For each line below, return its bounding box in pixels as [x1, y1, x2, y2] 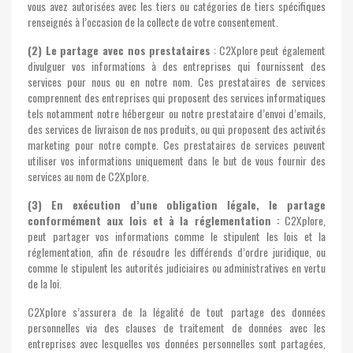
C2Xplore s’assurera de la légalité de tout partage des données [28, 303, 325, 320]
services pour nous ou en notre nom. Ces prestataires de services [28, 73, 325, 90]
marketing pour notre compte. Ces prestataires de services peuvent [28, 136, 325, 153]
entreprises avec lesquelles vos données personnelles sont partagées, [28, 335, 325, 351]
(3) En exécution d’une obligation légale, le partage [28, 196, 325, 213]
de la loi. [28, 275, 61, 292]
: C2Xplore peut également [210, 42, 326, 58]
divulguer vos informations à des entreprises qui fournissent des [28, 58, 325, 74]
